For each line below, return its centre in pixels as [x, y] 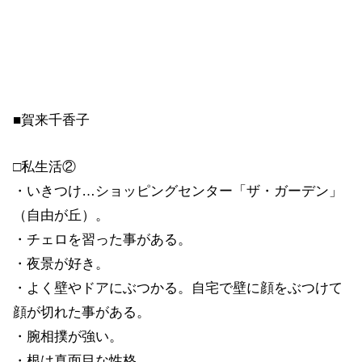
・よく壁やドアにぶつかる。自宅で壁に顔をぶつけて [178, 288]
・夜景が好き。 [61, 263]
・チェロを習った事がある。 [102, 239]
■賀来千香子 [51, 120]
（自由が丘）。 [61, 215]
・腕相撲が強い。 [68, 336]
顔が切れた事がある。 [82, 312]
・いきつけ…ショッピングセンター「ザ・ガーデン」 [178, 191]
